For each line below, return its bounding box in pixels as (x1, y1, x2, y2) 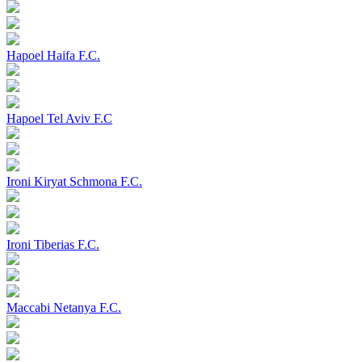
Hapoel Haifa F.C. (6, 48, 100, 63)
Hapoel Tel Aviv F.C (6, 112, 112, 126)
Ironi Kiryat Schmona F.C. (6, 175, 142, 189)
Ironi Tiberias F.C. (6, 238, 99, 252)
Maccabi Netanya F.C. (6, 301, 121, 315)
